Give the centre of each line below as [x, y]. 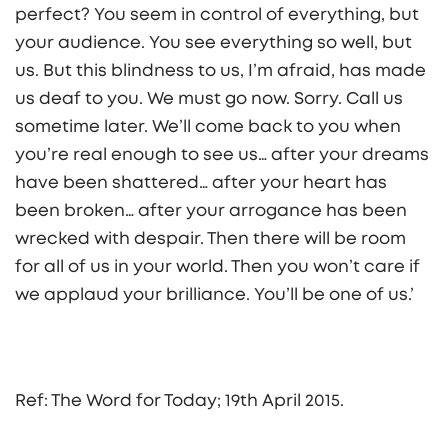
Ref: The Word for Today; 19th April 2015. [179, 401]
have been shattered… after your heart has [201, 183]
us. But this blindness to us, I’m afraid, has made [220, 71]
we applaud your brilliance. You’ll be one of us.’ [214, 295]
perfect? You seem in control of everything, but [217, 15]
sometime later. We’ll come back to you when [208, 127]
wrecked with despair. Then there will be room [210, 239]
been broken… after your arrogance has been [211, 211]
